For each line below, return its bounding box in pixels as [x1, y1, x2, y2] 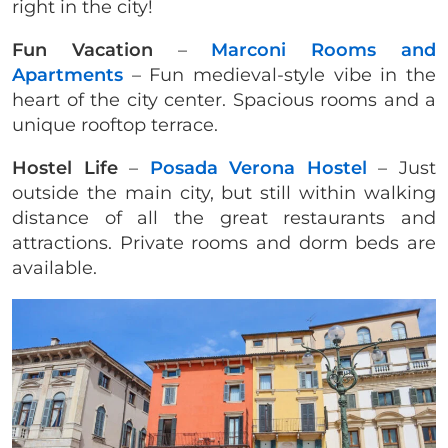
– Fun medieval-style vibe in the [123, 63, 436, 86]
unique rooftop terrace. [12, 113, 218, 136]
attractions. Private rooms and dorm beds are [12, 231, 436, 254]
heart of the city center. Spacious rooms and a [12, 88, 436, 111]
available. [12, 256, 97, 279]
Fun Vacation [12, 38, 153, 61]
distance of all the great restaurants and [12, 206, 436, 229]
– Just [378, 156, 437, 179]
